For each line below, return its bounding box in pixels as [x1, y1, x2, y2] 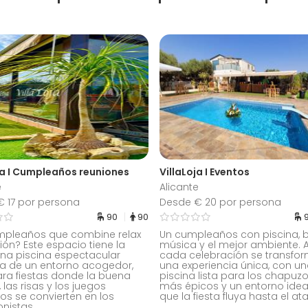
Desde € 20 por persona [159, 195, 281, 209]
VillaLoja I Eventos [159, 164, 250, 179]
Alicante [159, 179, 199, 194]
